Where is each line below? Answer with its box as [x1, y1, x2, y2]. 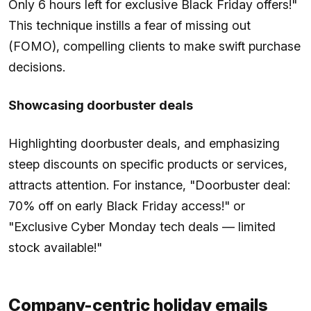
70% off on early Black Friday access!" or [8, 198, 245, 213]
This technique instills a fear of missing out [8, 17, 251, 33]
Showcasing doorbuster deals [8, 97, 193, 112]
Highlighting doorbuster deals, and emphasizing [8, 135, 280, 151]
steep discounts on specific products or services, [8, 156, 287, 171]
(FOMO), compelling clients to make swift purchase [8, 38, 301, 53]
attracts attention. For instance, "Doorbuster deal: [8, 177, 290, 192]
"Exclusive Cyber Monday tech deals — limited [8, 219, 276, 234]
